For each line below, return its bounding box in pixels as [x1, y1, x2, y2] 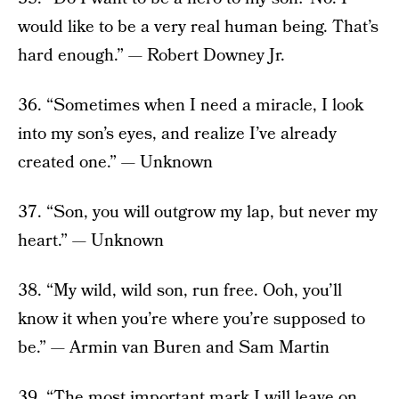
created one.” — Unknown [18, 151, 213, 175]
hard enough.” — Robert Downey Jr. [18, 44, 285, 69]
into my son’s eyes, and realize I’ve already [18, 122, 337, 147]
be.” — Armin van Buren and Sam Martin [18, 336, 330, 361]
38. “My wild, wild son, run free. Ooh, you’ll [18, 279, 342, 304]
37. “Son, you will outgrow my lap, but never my [18, 200, 378, 225]
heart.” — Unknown [18, 229, 164, 254]
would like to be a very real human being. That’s [18, 15, 379, 40]
